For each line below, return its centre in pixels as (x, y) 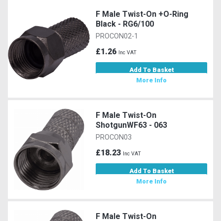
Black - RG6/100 (125, 24)
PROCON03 (114, 137)
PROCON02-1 (117, 36)
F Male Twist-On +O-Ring (142, 14)
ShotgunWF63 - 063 (132, 125)
